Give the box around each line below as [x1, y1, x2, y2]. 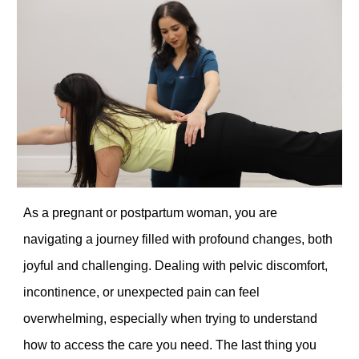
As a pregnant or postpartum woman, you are [23, 205, 278, 220]
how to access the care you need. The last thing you [23, 337, 317, 352]
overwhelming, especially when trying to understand [23, 311, 318, 325]
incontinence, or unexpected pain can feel [23, 284, 260, 299]
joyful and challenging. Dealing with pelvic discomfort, [23, 258, 329, 272]
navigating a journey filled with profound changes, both [23, 232, 333, 246]
